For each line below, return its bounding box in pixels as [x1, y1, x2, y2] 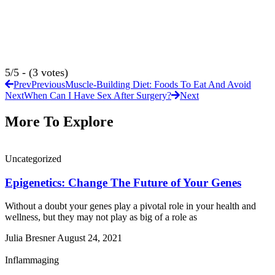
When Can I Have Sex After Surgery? [24, 90, 171, 101]
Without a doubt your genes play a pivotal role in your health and [5, 201, 256, 212]
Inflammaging [5, 255, 59, 266]
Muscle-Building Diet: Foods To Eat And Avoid [65, 79, 251, 90]
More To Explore [5, 114, 114, 130]
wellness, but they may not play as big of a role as [5, 212, 197, 223]
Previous [31, 79, 65, 90]
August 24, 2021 [57, 233, 122, 244]
